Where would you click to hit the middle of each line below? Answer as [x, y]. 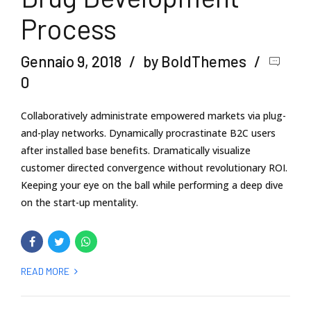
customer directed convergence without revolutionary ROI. [154, 167]
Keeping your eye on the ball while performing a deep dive [152, 185]
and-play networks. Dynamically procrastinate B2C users [148, 133]
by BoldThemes [195, 61]
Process [69, 28]
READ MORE [45, 271]
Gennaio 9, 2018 [71, 61]
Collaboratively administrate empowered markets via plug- [153, 115]
